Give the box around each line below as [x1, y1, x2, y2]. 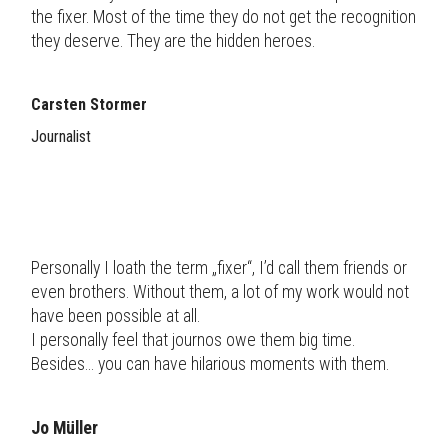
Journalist [31, 127, 91, 146]
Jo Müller [31, 418, 98, 438]
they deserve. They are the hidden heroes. [31, 31, 315, 51]
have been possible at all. [31, 306, 200, 326]
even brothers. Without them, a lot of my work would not [31, 282, 409, 302]
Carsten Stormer [31, 95, 147, 114]
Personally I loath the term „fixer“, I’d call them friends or [31, 258, 407, 278]
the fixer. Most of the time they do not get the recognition [31, 7, 416, 27]
